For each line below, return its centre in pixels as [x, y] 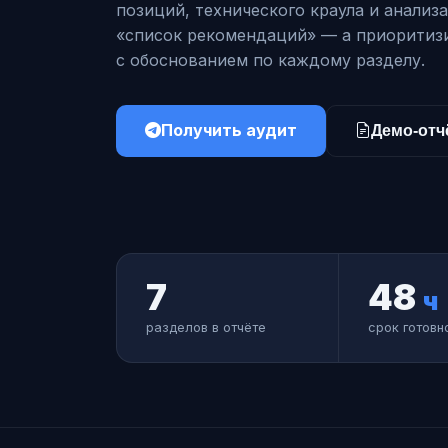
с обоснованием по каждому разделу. [270, 59]
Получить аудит [228, 130]
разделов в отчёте [205, 328]
